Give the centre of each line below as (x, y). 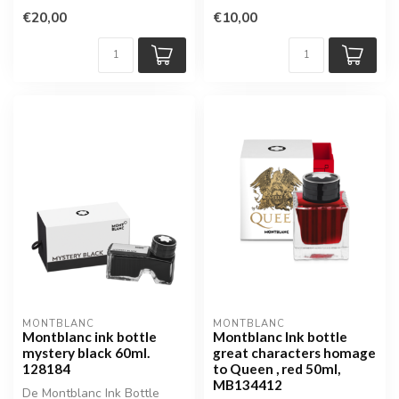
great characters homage (294, 352)
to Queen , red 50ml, (277, 368)
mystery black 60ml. (86, 352)
